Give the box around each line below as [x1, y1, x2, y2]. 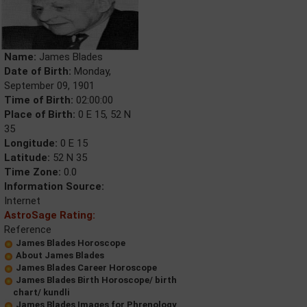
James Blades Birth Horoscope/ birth [16, 275, 177, 285]
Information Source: [4, 180, 104, 193]
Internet [4, 195, 40, 207]
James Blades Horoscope [16, 238, 125, 248]
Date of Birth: [4, 65, 71, 77]
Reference [4, 223, 51, 236]
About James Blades [16, 250, 104, 260]
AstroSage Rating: [4, 209, 95, 221]
